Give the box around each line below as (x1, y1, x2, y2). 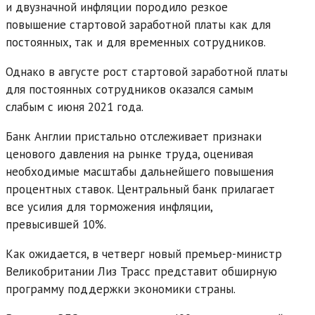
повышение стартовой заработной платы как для (6, 16, 271, 32)
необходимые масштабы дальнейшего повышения (6, 163, 274, 179)
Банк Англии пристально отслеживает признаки (6, 128, 262, 144)
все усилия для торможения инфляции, (6, 198, 212, 214)
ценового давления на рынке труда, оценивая (6, 146, 253, 162)
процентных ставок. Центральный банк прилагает (6, 181, 275, 197)
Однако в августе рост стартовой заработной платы (6, 63, 288, 79)
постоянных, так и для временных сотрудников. (6, 34, 266, 50)
